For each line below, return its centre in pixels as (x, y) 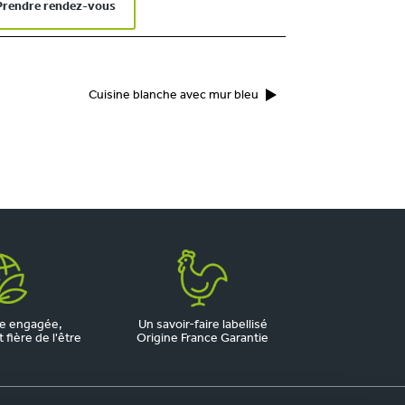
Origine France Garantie (202, 339)
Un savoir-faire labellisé (202, 325)
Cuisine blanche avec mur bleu (174, 95)
